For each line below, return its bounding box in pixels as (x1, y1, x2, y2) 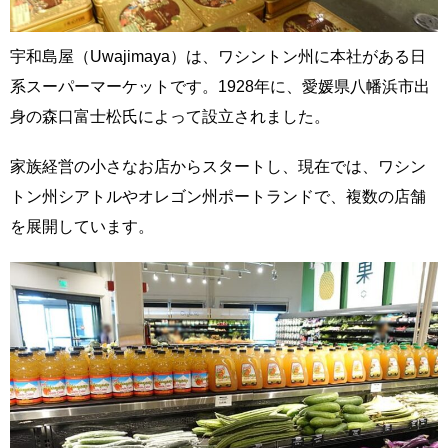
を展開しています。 (10, 218, 154, 236)
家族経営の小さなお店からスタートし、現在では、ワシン (10, 158, 426, 176)
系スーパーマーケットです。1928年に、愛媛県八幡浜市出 (10, 78, 430, 96)
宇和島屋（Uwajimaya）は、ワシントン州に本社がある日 (10, 48, 426, 66)
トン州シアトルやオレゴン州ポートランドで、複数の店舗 (10, 188, 426, 206)
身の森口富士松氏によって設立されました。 (10, 108, 330, 126)
